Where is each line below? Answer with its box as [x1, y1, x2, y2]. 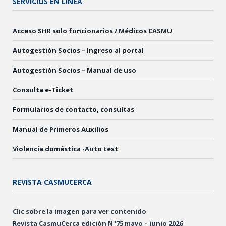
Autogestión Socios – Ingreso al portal [13, 46, 144, 55]
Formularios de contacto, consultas [13, 105, 134, 115]
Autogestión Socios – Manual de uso [13, 66, 136, 75]
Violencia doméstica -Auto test [13, 144, 118, 154]
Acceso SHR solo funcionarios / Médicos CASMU [13, 26, 172, 36]
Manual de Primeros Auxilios [13, 125, 108, 134]
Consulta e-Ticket [13, 85, 73, 95]
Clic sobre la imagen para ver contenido [13, 207, 146, 216]
